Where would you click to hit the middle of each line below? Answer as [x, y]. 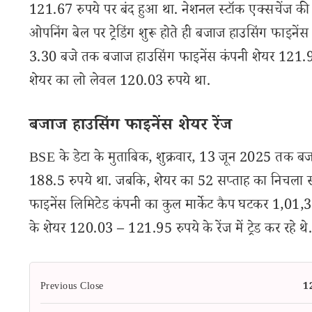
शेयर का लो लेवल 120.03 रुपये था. [120, 83]
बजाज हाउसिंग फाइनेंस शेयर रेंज [131, 127]
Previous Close [72, 288]
